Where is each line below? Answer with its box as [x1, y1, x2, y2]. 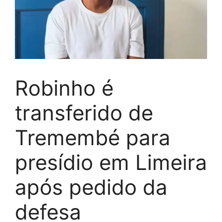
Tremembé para [15, 124, 170, 150]
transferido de [15, 100, 153, 125]
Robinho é [15, 75, 113, 101]
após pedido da [15, 174, 167, 200]
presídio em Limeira [15, 149, 207, 175]
